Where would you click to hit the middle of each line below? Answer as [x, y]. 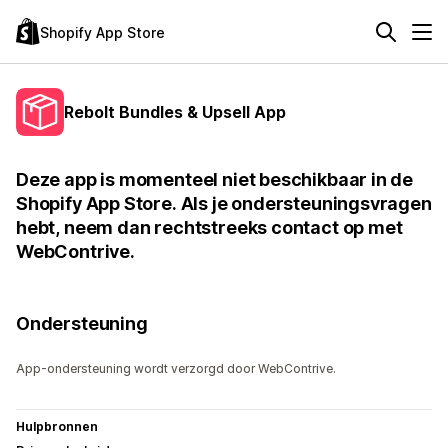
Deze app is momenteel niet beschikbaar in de [215, 179]
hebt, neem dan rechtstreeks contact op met [209, 227]
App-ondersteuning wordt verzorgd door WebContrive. [176, 368]
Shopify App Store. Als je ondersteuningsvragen [224, 203]
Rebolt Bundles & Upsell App [175, 111]
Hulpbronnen [57, 426]
